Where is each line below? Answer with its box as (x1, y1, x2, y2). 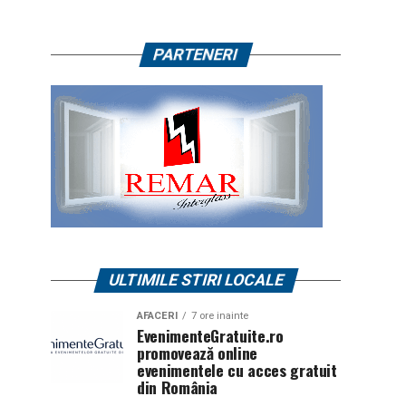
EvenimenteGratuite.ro (137, 324, 284, 347)
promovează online (137, 341, 258, 364)
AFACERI (137, 310, 178, 322)
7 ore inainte (191, 310, 248, 322)
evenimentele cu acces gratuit (137, 358, 337, 382)
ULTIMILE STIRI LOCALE (105, 271, 286, 289)
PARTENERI (151, 45, 240, 63)
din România (137, 375, 218, 399)
